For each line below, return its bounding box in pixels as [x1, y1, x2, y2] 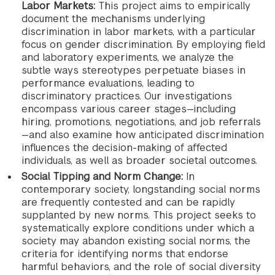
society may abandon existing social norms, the [21, 234, 250, 247]
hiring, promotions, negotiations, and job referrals [21, 115, 261, 128]
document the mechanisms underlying [21, 12, 205, 25]
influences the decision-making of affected [21, 141, 227, 154]
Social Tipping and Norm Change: [21, 170, 186, 183]
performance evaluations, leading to [21, 77, 195, 90]
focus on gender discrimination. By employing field [21, 38, 265, 51]
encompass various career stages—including [21, 103, 236, 115]
